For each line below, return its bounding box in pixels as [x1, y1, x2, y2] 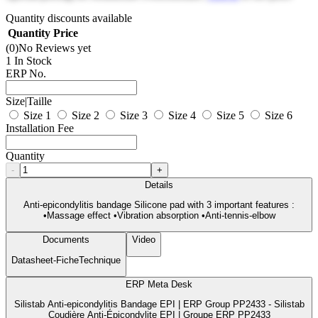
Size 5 [214, 109, 247, 121]
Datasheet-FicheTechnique [11, 254, 121, 265]
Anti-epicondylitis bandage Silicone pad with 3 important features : [23, 199, 295, 211]
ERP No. [6, 67, 46, 79]
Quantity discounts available [6, 11, 132, 24]
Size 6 [262, 109, 292, 121]
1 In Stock [6, 54, 52, 67]
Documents [43, 234, 89, 246]
